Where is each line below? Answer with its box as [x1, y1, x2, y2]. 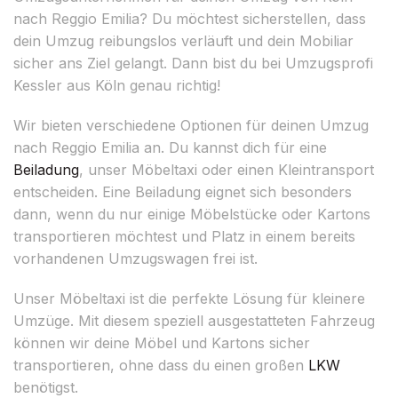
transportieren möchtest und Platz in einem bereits [13, 227, 355, 245]
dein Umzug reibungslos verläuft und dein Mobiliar [13, 31, 354, 50]
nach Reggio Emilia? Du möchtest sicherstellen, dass [13, 9, 366, 28]
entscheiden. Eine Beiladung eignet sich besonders [13, 182, 352, 201]
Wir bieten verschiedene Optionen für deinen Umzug [13, 115, 369, 134]
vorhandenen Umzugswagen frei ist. [13, 249, 258, 267]
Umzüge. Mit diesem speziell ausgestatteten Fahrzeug [13, 311, 375, 330]
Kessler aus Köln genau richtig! [13, 76, 220, 94]
